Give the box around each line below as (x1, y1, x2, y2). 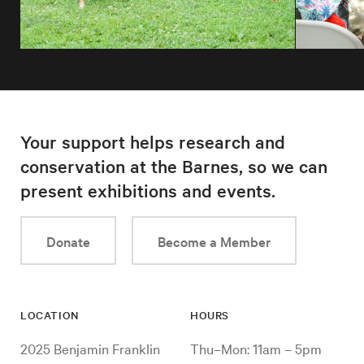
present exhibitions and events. (20, 179, 275, 202)
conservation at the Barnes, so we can (20, 154, 327, 178)
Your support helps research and (20, 130, 285, 154)
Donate (46, 232, 90, 251)
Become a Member (158, 232, 271, 251)
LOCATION (20, 307, 79, 323)
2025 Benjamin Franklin (20, 339, 160, 358)
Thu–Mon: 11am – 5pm (190, 339, 322, 358)
